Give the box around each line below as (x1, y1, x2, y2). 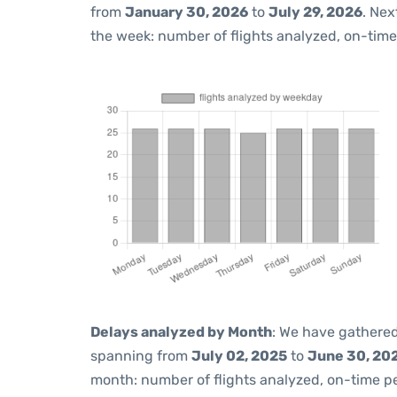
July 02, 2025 (191, 347, 287, 364)
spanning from (90, 347, 191, 364)
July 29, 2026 (269, 4, 362, 20)
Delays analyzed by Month (90, 323, 272, 340)
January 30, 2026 (125, 4, 248, 20)
